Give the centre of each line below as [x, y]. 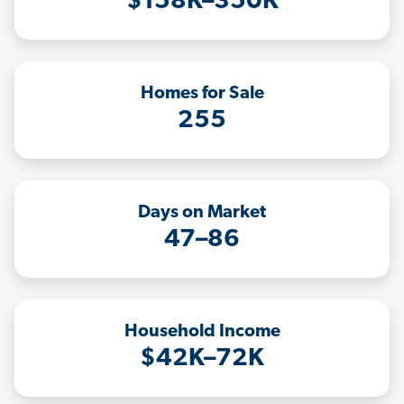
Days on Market [202, 213]
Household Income [202, 332]
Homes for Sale [202, 94]
